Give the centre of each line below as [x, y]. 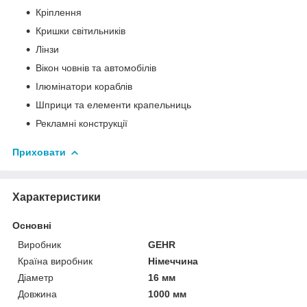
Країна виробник [55, 261]
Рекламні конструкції [82, 123]
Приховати [39, 152]
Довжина [37, 294]
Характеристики [57, 197]
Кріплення [59, 12]
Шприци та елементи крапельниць [113, 105]
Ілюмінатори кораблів [84, 86]
